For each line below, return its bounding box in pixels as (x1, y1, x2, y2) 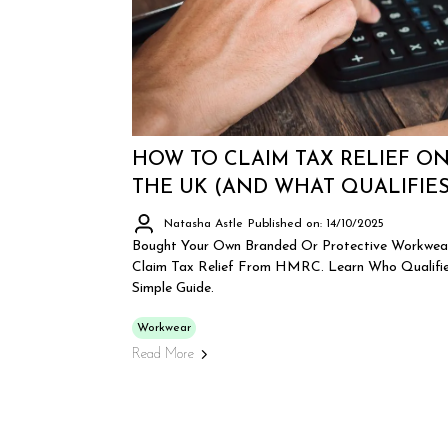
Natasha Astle (164, 218, 243, 230)
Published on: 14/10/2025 (248, 218, 384, 230)
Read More (132, 347, 194, 362)
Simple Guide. (132, 281, 214, 296)
